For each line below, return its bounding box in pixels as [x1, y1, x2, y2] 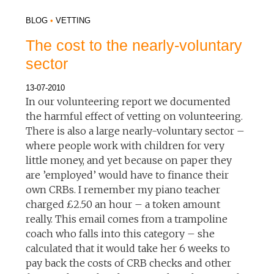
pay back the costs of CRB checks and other [26, 256, 232, 269]
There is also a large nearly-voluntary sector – [26, 124, 245, 137]
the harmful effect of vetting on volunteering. [26, 109, 243, 122]
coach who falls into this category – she [26, 227, 215, 240]
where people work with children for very [26, 139, 225, 152]
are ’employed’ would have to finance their [26, 168, 229, 181]
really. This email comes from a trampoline [26, 212, 228, 225]
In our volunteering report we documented [26, 95, 231, 108]
